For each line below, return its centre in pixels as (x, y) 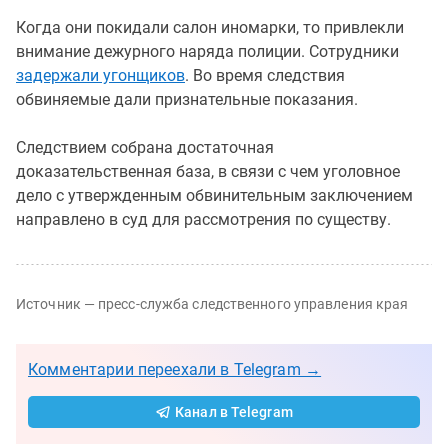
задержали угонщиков (100, 75)
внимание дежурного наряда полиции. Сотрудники (207, 51)
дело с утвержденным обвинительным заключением (214, 195)
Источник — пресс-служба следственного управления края (212, 303)
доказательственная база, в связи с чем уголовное (208, 171)
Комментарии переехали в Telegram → (175, 369)
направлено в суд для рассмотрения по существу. (205, 219)
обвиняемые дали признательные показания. (187, 99)
